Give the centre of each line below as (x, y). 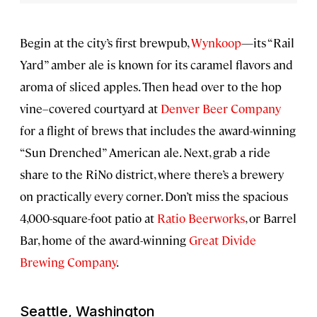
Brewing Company (68, 262)
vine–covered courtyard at (90, 109)
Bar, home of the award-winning (104, 240)
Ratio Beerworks (201, 218)
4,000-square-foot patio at (88, 218)
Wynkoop (216, 43)
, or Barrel (271, 218)
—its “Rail (268, 43)
